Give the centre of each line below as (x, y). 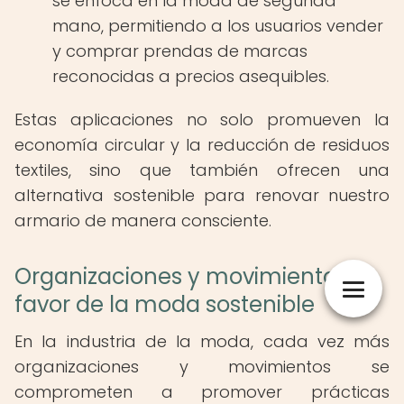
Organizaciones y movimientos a (191, 276)
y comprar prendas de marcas (180, 51)
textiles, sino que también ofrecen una (202, 170)
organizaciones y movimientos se (202, 367)
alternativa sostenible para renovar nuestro (202, 195)
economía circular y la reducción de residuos (202, 145)
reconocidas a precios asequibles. (191, 76)
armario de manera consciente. (143, 220)
